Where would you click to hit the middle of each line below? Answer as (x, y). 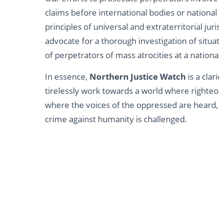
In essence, (67, 76)
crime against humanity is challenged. (116, 119)
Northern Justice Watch (138, 76)
